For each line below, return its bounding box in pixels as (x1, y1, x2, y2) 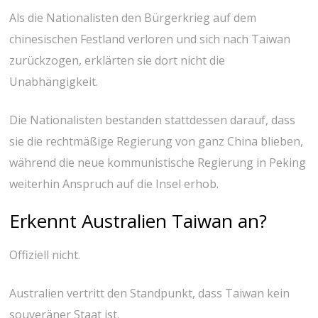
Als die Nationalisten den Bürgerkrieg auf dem (9, 9, 257, 26)
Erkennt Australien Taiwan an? (9, 207, 268, 234)
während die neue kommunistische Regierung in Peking (9, 154, 307, 170)
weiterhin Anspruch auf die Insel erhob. (9, 175, 219, 192)
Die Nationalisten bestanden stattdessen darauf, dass (9, 111, 296, 128)
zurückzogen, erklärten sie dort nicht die (9, 52, 226, 68)
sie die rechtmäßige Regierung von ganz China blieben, (9, 133, 304, 149)
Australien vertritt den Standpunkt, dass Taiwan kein (9, 285, 290, 302)
